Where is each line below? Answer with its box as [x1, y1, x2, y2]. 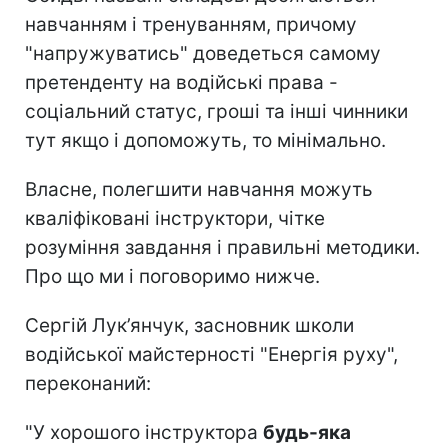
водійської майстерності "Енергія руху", [25, 343, 398, 367]
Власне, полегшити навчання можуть [25, 178, 373, 202]
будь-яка [263, 421, 351, 445]
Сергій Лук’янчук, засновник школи [25, 314, 354, 338]
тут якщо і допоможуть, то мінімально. [25, 129, 386, 153]
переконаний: [25, 372, 151, 396]
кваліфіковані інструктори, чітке [25, 207, 325, 231]
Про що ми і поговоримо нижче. [25, 265, 320, 289]
